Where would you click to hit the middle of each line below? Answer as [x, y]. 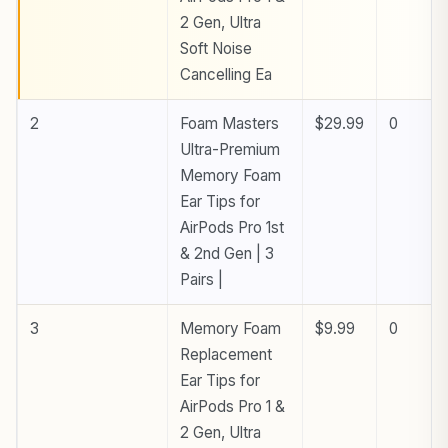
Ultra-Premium [230, 149]
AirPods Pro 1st [232, 227]
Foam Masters [229, 123]
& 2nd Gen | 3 [227, 253]
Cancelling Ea [226, 74]
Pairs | [201, 279]
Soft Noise [216, 48]
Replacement [226, 354]
